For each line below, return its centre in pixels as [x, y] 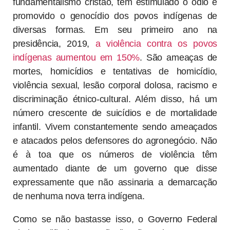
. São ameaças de [179, 58]
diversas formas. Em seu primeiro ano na [115, 30]
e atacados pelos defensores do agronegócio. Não [115, 141]
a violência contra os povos [156, 44]
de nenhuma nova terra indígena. [79, 196]
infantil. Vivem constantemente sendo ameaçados [115, 127]
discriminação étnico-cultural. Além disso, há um [115, 99]
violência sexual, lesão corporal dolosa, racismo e [115, 85]
